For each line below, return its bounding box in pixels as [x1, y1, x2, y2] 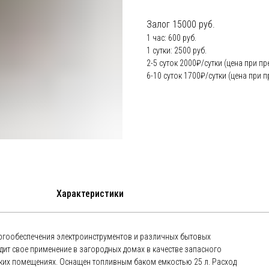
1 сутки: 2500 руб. [147, 46, 207, 56]
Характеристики [56, 188, 124, 199]
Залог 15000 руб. [147, 19, 215, 31]
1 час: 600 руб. [147, 33, 196, 43]
